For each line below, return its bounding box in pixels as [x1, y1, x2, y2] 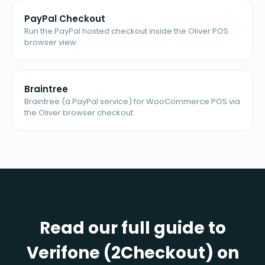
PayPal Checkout [24, 12, 105, 25]
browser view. [24, 37, 78, 49]
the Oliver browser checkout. [24, 107, 135, 119]
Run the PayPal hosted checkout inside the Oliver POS [24, 25, 228, 37]
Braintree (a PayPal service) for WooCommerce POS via [24, 96, 240, 108]
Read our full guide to [39, 216, 226, 240]
